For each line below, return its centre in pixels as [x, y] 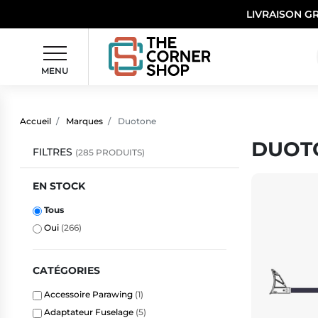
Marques [84, 121]
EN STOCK [59, 186]
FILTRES [54, 152]
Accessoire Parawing [89, 295]
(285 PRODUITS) [110, 153]
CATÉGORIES [66, 271]
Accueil [35, 121]
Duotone [136, 121]
